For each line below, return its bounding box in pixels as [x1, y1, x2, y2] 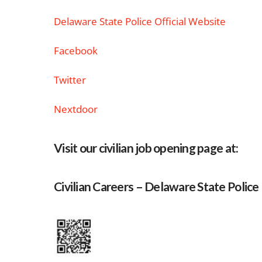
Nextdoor [54, 102, 98, 116]
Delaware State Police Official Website [54, 15, 226, 29]
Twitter [54, 73, 86, 87]
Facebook [54, 44, 98, 58]
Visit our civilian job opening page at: [54, 140, 239, 156]
